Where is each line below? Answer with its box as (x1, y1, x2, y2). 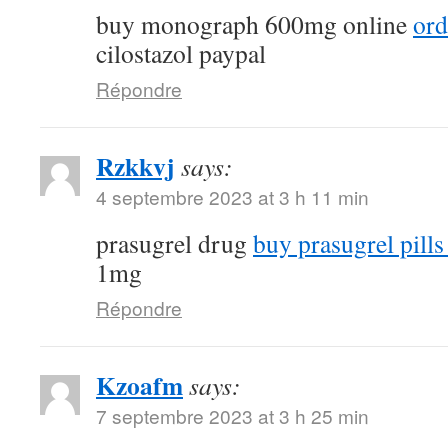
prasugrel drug (96, 226, 253, 260)
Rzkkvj (96, 147, 175, 185)
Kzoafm (96, 366, 183, 404)
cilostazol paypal (96, 36, 266, 70)
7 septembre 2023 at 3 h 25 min (96, 402, 369, 429)
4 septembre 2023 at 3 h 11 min (96, 183, 369, 210)
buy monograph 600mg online (96, 7, 413, 41)
